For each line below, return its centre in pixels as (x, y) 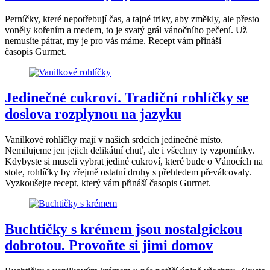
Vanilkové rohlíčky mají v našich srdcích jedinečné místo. (114, 139)
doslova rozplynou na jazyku (93, 114)
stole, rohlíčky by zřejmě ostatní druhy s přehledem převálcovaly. (128, 172)
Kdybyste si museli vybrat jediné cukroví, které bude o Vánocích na (134, 161)
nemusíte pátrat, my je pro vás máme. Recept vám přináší (113, 40)
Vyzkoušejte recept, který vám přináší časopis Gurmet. (108, 183)
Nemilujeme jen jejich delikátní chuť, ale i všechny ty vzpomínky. (130, 150)
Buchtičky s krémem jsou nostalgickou (124, 229)
